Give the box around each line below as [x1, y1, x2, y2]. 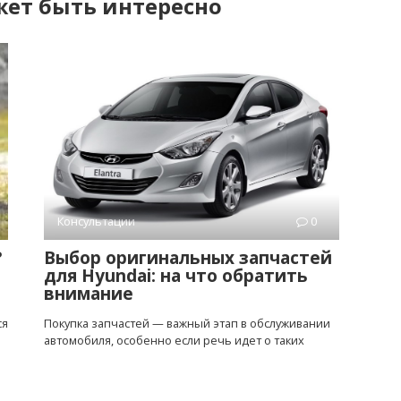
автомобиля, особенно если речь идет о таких [44, 332, 304, 349]
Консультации [57, 213, 135, 230]
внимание [44, 282, 133, 306]
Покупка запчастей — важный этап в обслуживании [44, 315, 330, 332]
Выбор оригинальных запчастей [44, 246, 332, 270]
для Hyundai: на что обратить [44, 264, 308, 288]
